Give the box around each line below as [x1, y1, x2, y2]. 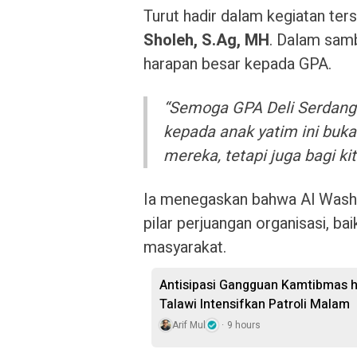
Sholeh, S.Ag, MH [143, 29, 269, 52]
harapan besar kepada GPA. [143, 53, 331, 76]
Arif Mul [172, 318, 206, 332]
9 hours [227, 318, 261, 332]
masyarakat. [143, 236, 226, 259]
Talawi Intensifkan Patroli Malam [159, 295, 350, 314]
